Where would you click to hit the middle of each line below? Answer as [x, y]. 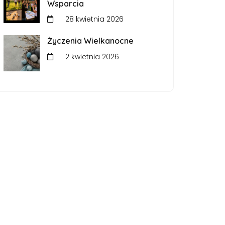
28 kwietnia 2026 [93, 19]
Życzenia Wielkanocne [90, 41]
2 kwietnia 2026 [91, 57]
